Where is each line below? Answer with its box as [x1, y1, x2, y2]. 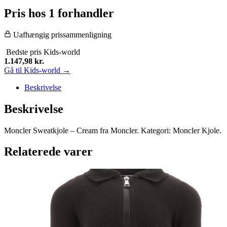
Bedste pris [6, 47, 42, 56]
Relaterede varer [4, 145, 93, 159]
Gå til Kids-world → [4, 65, 70, 74]
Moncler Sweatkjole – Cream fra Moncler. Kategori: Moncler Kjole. [4, 126, 221, 135]
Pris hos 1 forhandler [4, 6, 114, 20]
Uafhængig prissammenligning [11, 30, 111, 39]
